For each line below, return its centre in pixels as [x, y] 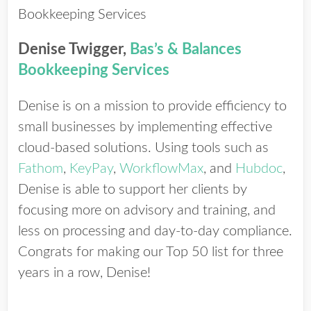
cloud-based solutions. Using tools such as [143, 148]
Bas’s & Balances [186, 49]
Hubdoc [259, 169]
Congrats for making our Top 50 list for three [151, 252]
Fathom [41, 169]
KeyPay [91, 169]
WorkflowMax [161, 169]
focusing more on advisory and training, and [147, 210]
